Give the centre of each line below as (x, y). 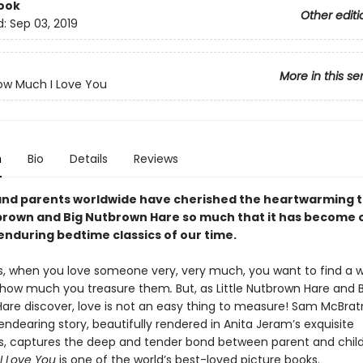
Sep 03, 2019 (43, 24)
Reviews (156, 159)
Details (88, 159)
